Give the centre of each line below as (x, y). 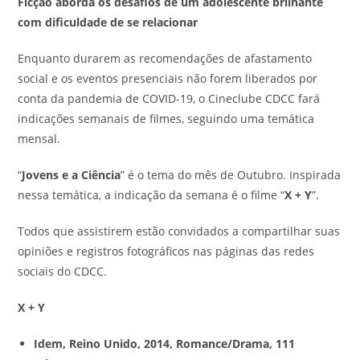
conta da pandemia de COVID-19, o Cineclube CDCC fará (169, 99)
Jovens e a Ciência (72, 175)
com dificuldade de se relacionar (110, 22)
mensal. (41, 139)
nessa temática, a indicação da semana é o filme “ (151, 195)
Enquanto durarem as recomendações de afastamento (165, 59)
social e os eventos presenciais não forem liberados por (168, 79)
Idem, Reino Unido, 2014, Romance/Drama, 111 (165, 344)
